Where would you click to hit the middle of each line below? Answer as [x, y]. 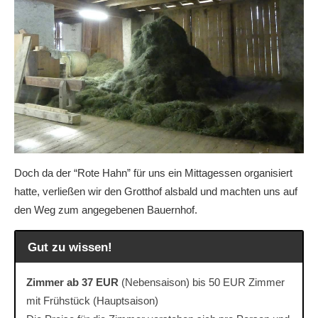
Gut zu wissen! [70, 247]
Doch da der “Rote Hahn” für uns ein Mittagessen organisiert [153, 172]
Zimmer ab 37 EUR [72, 283]
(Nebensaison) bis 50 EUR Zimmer [202, 283]
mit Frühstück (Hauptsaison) [92, 301]
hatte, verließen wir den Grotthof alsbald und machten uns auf [156, 191]
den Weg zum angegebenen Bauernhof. [106, 209]
